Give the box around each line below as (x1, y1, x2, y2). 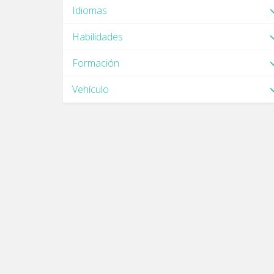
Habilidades (72, 30, 123, 43)
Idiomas (72, 4, 107, 17)
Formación (72, 56, 119, 70)
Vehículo (72, 83, 109, 96)
